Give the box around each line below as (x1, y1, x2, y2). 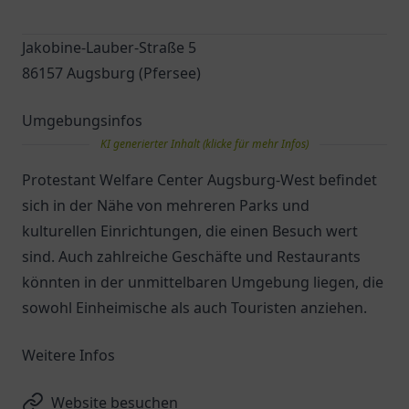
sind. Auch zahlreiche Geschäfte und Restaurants (22, 246, 361, 267)
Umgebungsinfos (22, 110, 142, 131)
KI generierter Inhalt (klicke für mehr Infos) (100, 136, 309, 152)
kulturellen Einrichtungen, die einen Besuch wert (22, 221, 358, 241)
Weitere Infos (22, 345, 115, 365)
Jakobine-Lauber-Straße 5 (22, 37, 196, 58)
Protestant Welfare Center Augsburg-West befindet (22, 170, 377, 190)
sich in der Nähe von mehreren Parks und (22, 195, 309, 215)
